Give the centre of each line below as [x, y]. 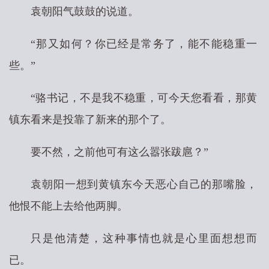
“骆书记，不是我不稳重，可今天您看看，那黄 [144, 98]
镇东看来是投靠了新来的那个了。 [90, 119]
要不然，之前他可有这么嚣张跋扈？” [119, 152]
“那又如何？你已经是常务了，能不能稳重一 [144, 44]
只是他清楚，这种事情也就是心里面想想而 [144, 238]
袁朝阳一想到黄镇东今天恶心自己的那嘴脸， [144, 184]
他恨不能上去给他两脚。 [68, 206]
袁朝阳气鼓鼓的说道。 [85, 11]
